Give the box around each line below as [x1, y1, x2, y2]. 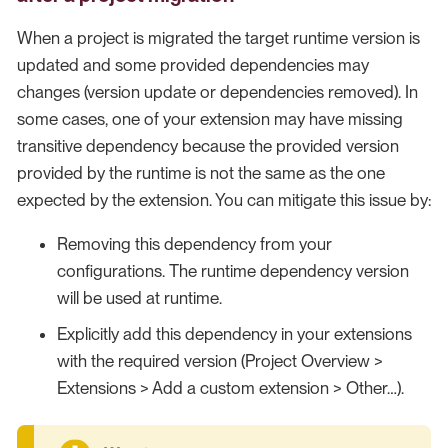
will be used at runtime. [57, 288, 222, 309]
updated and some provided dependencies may [17, 55, 369, 76]
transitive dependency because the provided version [17, 136, 399, 157]
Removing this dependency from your [57, 234, 332, 255]
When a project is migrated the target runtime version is [17, 28, 420, 49]
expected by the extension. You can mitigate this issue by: [17, 190, 431, 211]
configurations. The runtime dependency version [57, 261, 409, 282]
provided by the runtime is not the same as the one [17, 163, 385, 184]
